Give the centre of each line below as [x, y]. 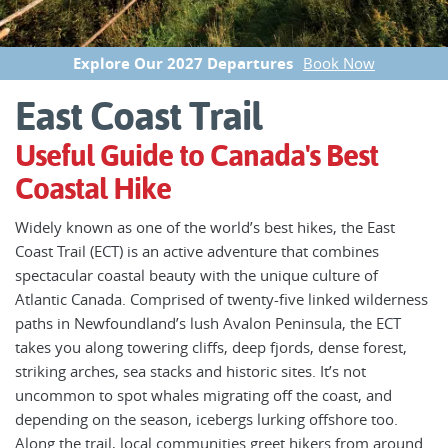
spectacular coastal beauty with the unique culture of [196, 275]
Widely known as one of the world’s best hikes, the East [205, 227]
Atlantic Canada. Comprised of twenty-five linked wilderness [221, 299]
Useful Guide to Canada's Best [196, 155]
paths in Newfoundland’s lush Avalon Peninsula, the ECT [208, 323]
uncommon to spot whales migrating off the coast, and [203, 395]
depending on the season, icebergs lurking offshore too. [206, 419]
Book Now [339, 63]
